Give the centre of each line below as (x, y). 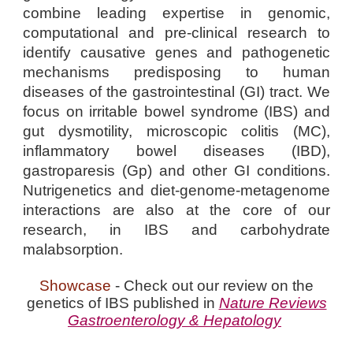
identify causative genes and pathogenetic (176, 52)
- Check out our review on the (212, 285)
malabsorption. (73, 249)
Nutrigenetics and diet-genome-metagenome (176, 190)
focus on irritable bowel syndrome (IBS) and (176, 111)
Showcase (75, 285)
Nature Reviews (273, 303)
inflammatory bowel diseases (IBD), (176, 151)
